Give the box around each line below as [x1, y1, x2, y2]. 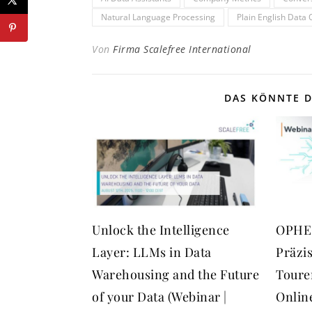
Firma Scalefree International [113, 42, 251, 56]
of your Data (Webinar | [92, 288, 227, 306]
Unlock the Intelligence [92, 221, 230, 239]
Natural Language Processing [101, 11, 215, 24]
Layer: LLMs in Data [92, 244, 212, 261]
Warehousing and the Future [92, 266, 259, 283]
